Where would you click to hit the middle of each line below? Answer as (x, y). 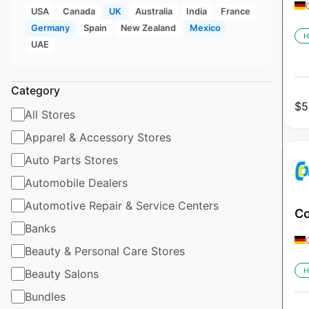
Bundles (45, 296)
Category (36, 90)
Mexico (205, 28)
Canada (79, 11)
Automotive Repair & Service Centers (122, 205)
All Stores (50, 114)
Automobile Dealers (76, 182)
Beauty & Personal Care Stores (105, 251)
